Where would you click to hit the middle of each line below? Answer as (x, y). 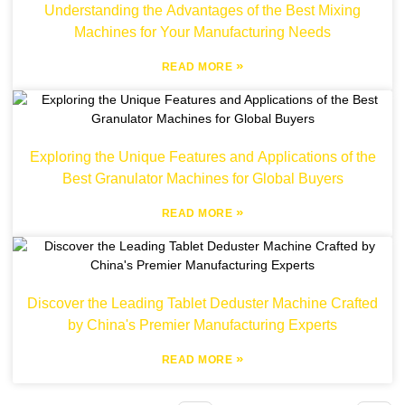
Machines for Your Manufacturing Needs (202, 32)
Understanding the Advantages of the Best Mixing (202, 10)
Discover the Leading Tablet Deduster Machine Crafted (202, 303)
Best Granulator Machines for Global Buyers (202, 179)
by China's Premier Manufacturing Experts (202, 325)
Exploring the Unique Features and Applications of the (202, 157)
